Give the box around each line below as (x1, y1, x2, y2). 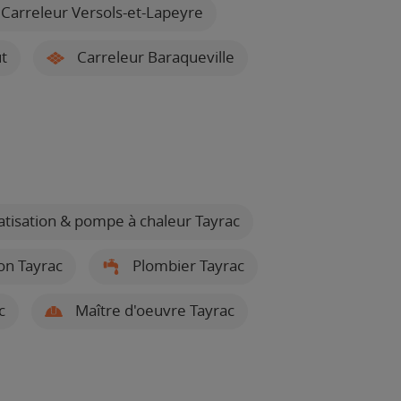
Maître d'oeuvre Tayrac (72, 301, 235, 320)
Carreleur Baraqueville (73, 47, 235, 66)
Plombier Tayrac (129, 256, 244, 275)
